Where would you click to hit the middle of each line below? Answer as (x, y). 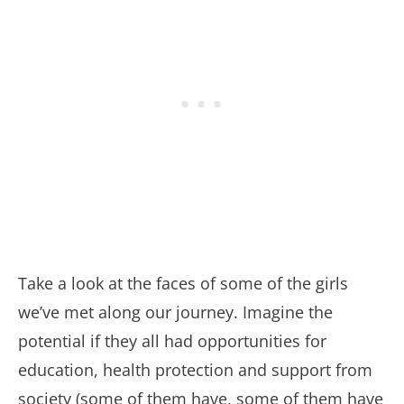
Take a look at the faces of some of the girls (183, 284)
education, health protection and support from (195, 370)
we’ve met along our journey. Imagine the (175, 312)
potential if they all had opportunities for (172, 341)
